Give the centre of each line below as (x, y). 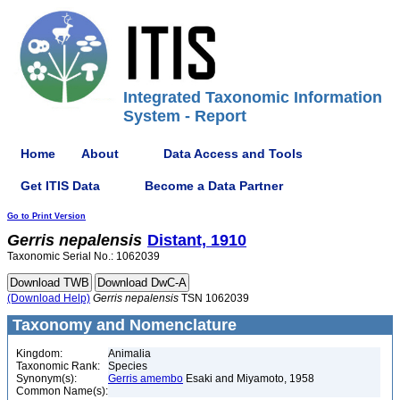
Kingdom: (39, 354)
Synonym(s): (46, 379)
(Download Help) (49, 298)
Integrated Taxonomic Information (253, 97)
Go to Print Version (46, 216)
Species (128, 366)
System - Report (185, 116)
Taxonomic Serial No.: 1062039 (83, 256)
